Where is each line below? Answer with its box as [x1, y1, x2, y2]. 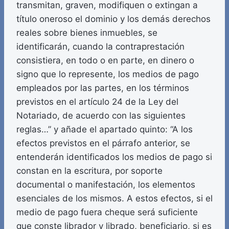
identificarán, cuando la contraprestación [16, 41, 185, 52]
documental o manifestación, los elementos [16, 179, 195, 190]
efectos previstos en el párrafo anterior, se [16, 138, 190, 149]
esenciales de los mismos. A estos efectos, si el [16, 193, 213, 204]
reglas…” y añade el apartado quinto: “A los [16, 124, 193, 135]
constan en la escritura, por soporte [16, 166, 163, 176]
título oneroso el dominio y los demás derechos [16, 14, 211, 25]
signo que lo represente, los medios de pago [16, 69, 199, 80]
